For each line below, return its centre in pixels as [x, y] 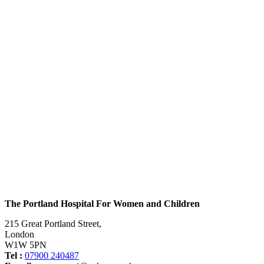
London [19, 234]
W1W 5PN [26, 245]
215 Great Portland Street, [53, 223]
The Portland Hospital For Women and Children [102, 203]
